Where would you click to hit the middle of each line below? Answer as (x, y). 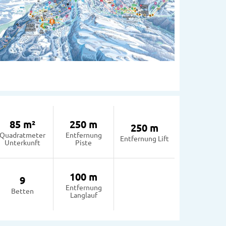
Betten (23, 191)
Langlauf (83, 194)
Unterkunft (23, 142)
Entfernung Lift (144, 138)
